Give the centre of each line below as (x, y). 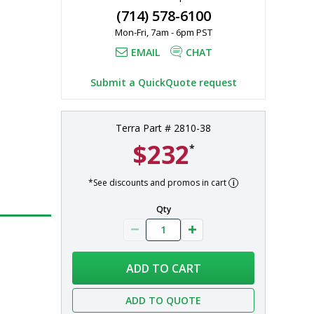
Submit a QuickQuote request (163, 82)
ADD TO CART (163, 268)
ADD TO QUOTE (163, 300)
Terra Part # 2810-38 (163, 128)
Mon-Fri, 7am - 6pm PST (163, 32)
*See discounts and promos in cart (158, 182)
